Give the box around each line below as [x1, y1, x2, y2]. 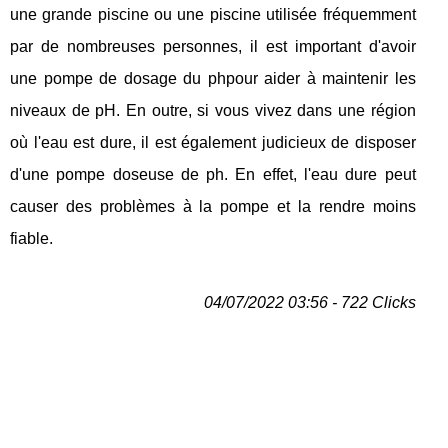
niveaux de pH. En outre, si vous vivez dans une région [10, 102, 416, 120]
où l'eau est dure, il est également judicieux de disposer [10, 134, 416, 152]
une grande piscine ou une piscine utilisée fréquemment [10, 6, 416, 24]
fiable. [10, 230, 53, 248]
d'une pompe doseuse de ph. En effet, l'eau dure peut [10, 166, 416, 184]
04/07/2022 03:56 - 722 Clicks [203, 294, 416, 312]
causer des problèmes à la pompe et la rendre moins [10, 198, 416, 216]
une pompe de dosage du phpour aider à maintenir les [10, 70, 416, 88]
